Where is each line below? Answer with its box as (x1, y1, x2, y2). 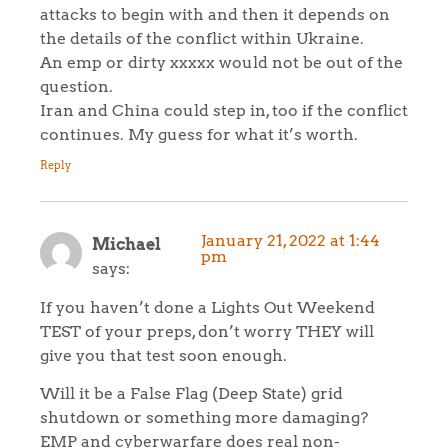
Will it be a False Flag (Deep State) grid (40, 383, 343, 404)
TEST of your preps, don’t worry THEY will (40, 320, 374, 341)
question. (40, 75, 113, 96)
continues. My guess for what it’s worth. (40, 123, 358, 144)
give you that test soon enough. (40, 344, 287, 365)
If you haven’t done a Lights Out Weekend (40, 296, 375, 317)
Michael (92, 234, 161, 255)
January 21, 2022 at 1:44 (201, 230, 381, 251)
